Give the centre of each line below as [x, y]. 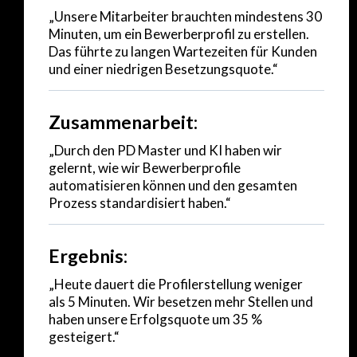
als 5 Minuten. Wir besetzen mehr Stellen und [181, 301]
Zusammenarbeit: [123, 122]
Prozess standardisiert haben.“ [140, 202]
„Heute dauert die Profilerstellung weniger [176, 284]
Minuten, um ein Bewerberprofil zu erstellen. [179, 33]
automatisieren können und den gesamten [173, 185]
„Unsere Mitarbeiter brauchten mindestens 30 [185, 16]
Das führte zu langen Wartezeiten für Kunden [183, 51]
